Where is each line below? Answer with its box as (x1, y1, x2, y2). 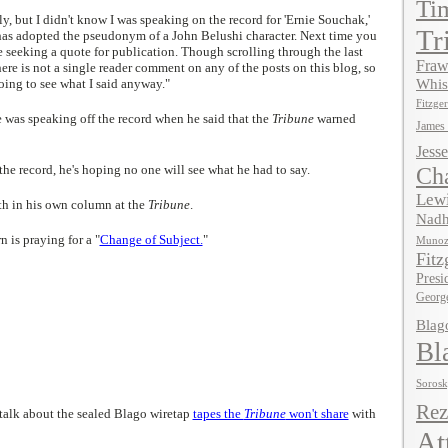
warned (313, 111, 356, 126)
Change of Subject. (99, 232, 203, 247)
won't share (285, 406, 349, 421)
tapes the (192, 406, 244, 421)
